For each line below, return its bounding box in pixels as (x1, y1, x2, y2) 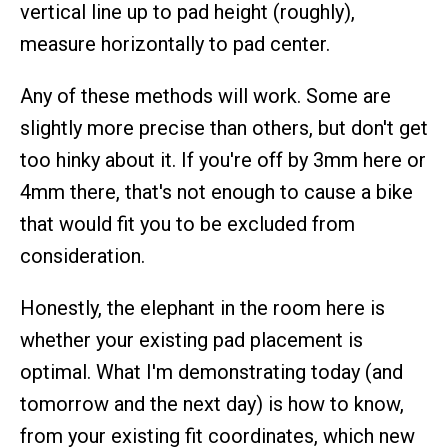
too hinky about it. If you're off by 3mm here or (20, 147, 426, 172)
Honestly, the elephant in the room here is (20, 295, 385, 320)
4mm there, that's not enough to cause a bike (20, 179, 413, 204)
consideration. (20, 243, 145, 268)
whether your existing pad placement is (20, 327, 363, 352)
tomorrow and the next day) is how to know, (20, 391, 404, 416)
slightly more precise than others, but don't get (20, 115, 428, 140)
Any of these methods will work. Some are (20, 83, 391, 108)
